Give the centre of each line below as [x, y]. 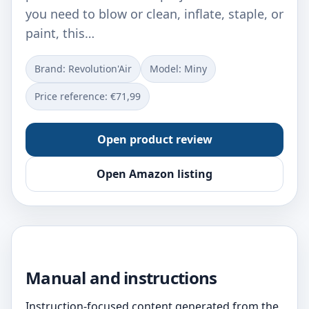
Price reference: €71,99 [88, 96]
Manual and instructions [121, 278]
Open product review [154, 139]
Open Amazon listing [154, 174]
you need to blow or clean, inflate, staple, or [154, 14]
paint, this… [60, 33]
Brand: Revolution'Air [83, 69]
